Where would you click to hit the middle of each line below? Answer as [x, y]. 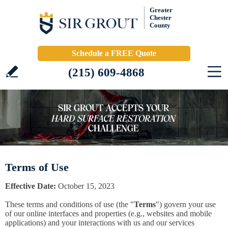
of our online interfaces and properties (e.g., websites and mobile [108, 213]
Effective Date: [31, 186]
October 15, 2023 [85, 186]
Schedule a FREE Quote [114, 53]
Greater [161, 10]
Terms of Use [37, 167]
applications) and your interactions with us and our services [100, 223]
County [160, 25]
